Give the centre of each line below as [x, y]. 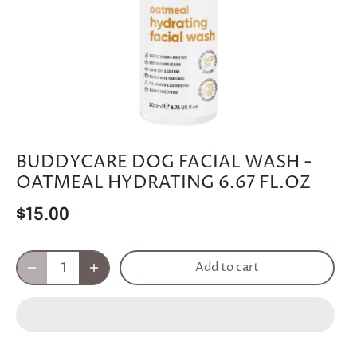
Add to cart [227, 267]
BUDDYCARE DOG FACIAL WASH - [164, 162]
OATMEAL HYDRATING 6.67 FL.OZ [163, 183]
